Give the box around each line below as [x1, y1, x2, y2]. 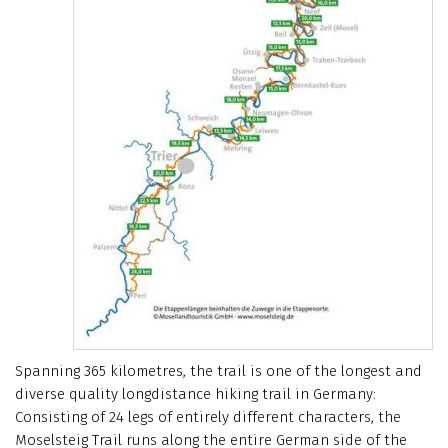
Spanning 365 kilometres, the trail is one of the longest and [15, 362, 422, 380]
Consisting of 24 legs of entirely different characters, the [15, 408, 401, 426]
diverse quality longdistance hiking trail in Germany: [15, 385, 376, 403]
